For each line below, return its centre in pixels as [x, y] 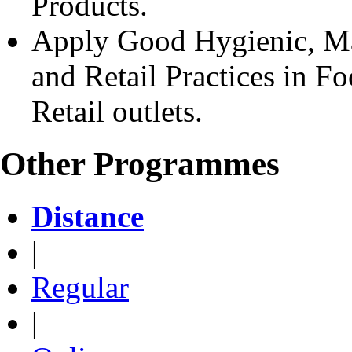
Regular [80, 287]
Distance [88, 216]
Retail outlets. [117, 111]
